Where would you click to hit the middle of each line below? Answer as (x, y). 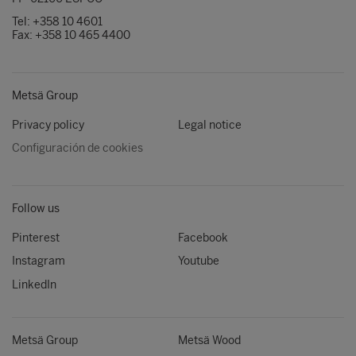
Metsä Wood (209, 341)
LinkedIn (34, 284)
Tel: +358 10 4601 (57, 22)
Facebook (203, 238)
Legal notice (210, 125)
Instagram (39, 261)
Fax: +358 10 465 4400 (71, 36)
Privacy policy (48, 125)
